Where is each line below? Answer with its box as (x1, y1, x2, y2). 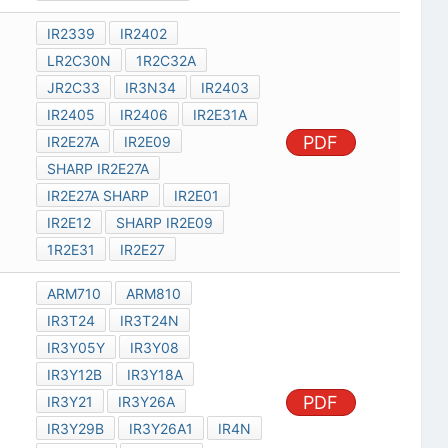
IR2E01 (173, 187, 219, 205)
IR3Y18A (126, 366, 183, 384)
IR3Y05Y (46, 339, 105, 357)
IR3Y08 (129, 339, 179, 357)
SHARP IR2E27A (46, 160, 149, 178)
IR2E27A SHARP (46, 187, 149, 205)
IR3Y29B (46, 420, 104, 438)
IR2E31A (192, 106, 247, 124)
